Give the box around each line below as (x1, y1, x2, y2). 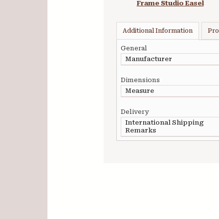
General (121, 44, 147, 52)
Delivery (121, 108, 149, 115)
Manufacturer (125, 55, 172, 63)
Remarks (125, 127, 156, 134)
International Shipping (125, 119, 204, 126)
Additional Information (123, 27, 193, 34)
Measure (125, 87, 154, 94)
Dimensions (121, 76, 160, 84)
